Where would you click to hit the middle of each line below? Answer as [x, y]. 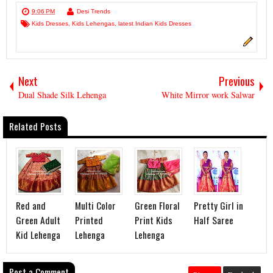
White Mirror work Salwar [208, 94]
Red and [31, 205]
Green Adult [38, 220]
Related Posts [35, 126]
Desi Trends [94, 11]
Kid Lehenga [38, 234]
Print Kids [153, 220]
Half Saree [214, 220]
